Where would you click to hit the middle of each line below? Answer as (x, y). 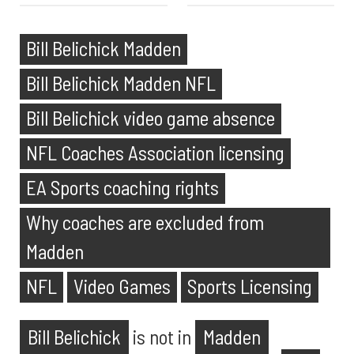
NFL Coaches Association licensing (155, 153)
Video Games (122, 286)
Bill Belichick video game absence (151, 118)
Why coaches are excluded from (145, 222)
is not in (162, 337)
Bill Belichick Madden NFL (121, 83)
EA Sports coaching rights (122, 187)
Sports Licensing (250, 286)
